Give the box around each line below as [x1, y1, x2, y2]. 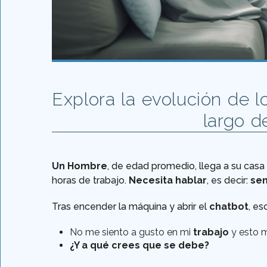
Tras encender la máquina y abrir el [52, 201, 209, 213]
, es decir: [207, 175, 250, 187]
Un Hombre [52, 160, 107, 172]
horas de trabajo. [52, 175, 129, 187]
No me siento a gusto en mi [70, 226, 193, 238]
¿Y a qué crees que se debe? [70, 240, 209, 252]
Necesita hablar [129, 175, 207, 187]
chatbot [209, 201, 249, 213]
